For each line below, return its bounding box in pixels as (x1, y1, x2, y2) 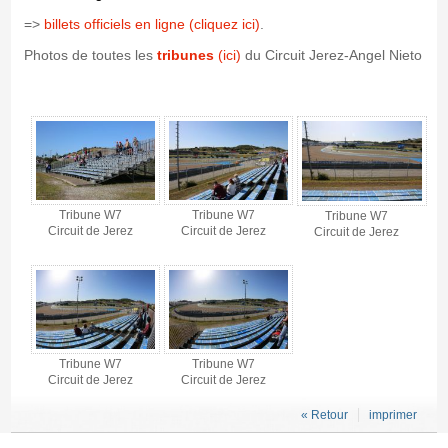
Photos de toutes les (23, 46, 157, 63)
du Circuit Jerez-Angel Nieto (240, 46, 422, 63)
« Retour (300, 407, 348, 422)
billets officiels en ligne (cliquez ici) (43, 15, 260, 32)
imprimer (368, 407, 417, 422)
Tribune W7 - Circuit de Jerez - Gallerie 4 (27, 102, 249, 117)
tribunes (156, 46, 214, 63)
